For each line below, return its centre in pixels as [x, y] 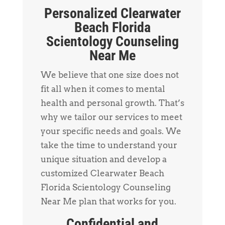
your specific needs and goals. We [111, 131]
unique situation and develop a [103, 159]
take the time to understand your [109, 145]
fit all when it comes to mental [103, 89]
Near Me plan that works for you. [108, 201]
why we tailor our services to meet [111, 117]
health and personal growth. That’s [112, 103]
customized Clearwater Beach [102, 173]
